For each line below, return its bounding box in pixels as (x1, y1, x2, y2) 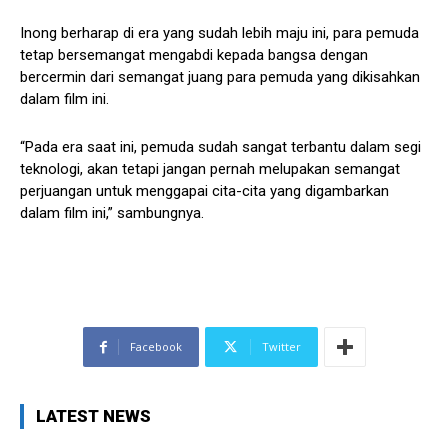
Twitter (261, 339, 301, 355)
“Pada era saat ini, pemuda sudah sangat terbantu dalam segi (20, 138, 421, 157)
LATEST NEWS (36, 406, 151, 427)
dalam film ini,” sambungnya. (20, 204, 204, 223)
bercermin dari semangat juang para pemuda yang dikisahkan (20, 68, 420, 87)
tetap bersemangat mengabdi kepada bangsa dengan (20, 46, 368, 65)
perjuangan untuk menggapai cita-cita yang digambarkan (20, 182, 389, 201)
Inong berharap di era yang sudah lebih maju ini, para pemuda (20, 24, 419, 43)
